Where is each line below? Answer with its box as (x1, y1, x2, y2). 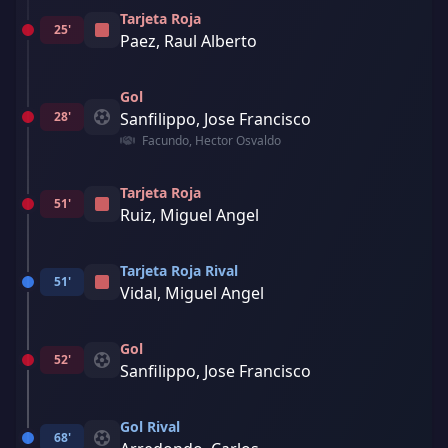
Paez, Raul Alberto (120, 30, 257, 52)
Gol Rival (120, 417, 180, 436)
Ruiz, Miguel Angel (120, 204, 259, 226)
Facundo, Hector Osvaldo (139, 132, 281, 149)
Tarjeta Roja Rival (120, 261, 238, 280)
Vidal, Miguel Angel (120, 282, 264, 304)
